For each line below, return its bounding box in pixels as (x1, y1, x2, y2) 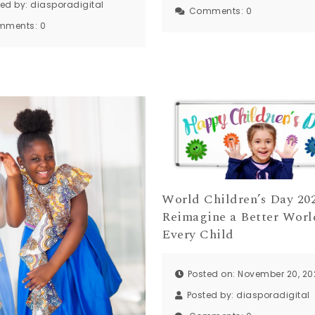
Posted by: (186, 288, 237, 301)
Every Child (162, 225, 234, 245)
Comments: (188, 4, 246, 17)
